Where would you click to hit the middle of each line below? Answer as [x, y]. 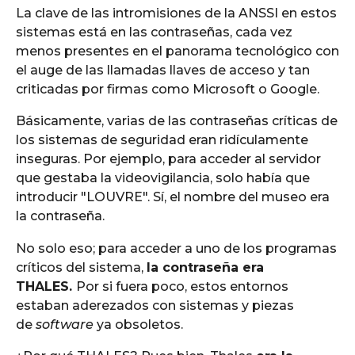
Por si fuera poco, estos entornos [182, 286]
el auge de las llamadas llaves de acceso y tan [163, 71]
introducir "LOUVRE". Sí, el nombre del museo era [173, 197]
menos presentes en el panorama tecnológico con [177, 52]
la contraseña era [205, 267]
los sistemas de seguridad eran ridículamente [162, 140]
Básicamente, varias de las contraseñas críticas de [177, 121]
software [66, 324]
